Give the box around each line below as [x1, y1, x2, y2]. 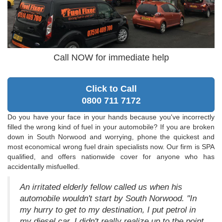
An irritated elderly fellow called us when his [20, 182, 182, 192]
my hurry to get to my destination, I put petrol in [20, 205, 196, 215]
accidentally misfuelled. [7, 163, 80, 171]
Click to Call [85, 84, 137, 94]
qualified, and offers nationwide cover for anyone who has [7, 153, 215, 161]
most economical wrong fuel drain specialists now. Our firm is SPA [7, 143, 215, 151]
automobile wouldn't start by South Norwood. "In [20, 194, 197, 204]
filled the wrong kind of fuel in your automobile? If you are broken [7, 123, 215, 131]
